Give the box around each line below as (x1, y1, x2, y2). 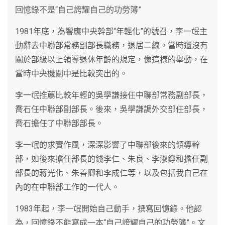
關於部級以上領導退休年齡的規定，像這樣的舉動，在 (15, 54, 208, 64)
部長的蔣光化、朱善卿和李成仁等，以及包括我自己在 (15, 168, 208, 178)
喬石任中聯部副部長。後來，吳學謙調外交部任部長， (15, 104, 208, 114)
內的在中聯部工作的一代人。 (15, 182, 120, 192)
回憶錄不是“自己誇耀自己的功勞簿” (15, 5, 141, 15)
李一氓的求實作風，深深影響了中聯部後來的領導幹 (15, 140, 200, 150)
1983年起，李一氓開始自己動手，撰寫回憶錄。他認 (15, 203, 202, 213)
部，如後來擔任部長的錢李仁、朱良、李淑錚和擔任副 (15, 154, 208, 164)
